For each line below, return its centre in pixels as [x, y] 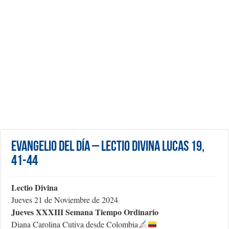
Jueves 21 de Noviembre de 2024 [65, 200]
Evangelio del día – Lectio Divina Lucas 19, [108, 147]
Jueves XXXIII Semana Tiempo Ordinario [85, 212]
